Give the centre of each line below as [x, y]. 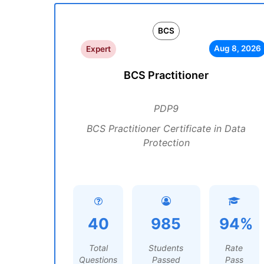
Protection [166, 143]
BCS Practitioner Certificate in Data [166, 128]
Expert [98, 49]
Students [166, 248]
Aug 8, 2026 [237, 48]
